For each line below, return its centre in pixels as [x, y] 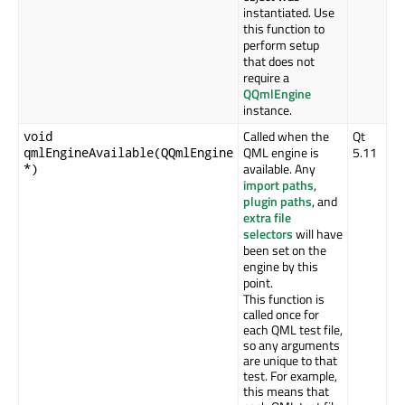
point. [258, 283]
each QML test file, [293, 330]
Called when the [286, 137]
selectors [268, 234]
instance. [268, 110]
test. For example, [290, 376]
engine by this [281, 267]
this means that [286, 391]
